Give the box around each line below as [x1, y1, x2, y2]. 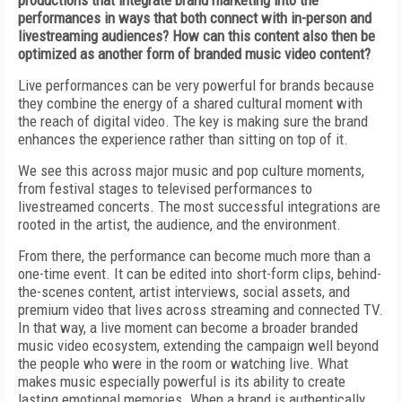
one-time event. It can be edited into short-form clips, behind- [18, 265, 381, 283]
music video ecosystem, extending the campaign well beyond [18, 336, 379, 354]
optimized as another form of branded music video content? [18, 45, 371, 63]
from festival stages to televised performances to [18, 179, 312, 197]
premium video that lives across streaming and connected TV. [18, 301, 383, 319]
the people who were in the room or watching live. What [18, 354, 348, 372]
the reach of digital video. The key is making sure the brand [18, 112, 368, 130]
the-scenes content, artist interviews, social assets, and [18, 283, 350, 301]
